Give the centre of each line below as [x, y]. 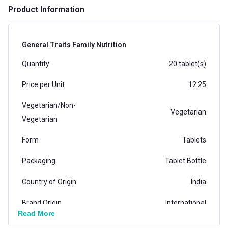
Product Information [46, 9]
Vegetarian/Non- [49, 105]
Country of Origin [49, 181]
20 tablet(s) [188, 63]
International [186, 202]
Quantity [36, 63]
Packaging [39, 161]
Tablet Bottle [186, 161]
